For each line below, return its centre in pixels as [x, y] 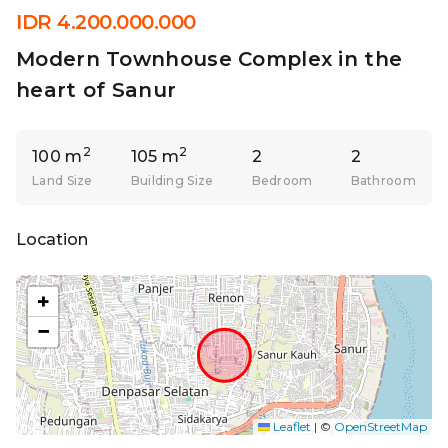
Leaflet [290, 426]
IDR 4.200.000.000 [106, 22]
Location [52, 239]
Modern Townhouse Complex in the [209, 59]
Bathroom [383, 180]
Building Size [172, 180]
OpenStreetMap [380, 426]
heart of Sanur [96, 90]
